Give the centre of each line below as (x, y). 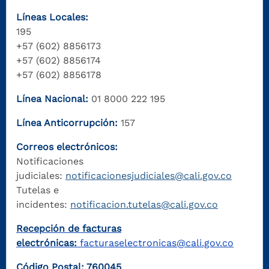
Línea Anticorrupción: (67, 123)
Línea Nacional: (52, 99)
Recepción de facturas (69, 229)
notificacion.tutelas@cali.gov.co (144, 205)
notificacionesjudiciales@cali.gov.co (149, 176)
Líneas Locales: (52, 17)
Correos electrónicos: (67, 147)
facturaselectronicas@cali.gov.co (157, 243)
